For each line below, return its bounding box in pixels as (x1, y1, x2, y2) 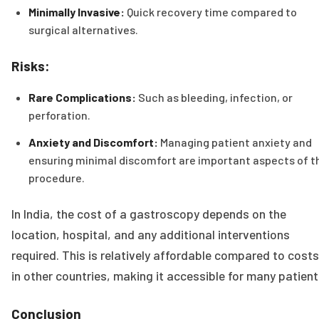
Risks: (11, 58, 50, 75)
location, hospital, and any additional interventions (11, 226, 290, 242)
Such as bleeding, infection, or (136, 90, 293, 105)
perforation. (28, 108, 90, 122)
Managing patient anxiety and (158, 135, 312, 149)
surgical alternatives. (28, 23, 138, 37)
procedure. (28, 170, 85, 184)
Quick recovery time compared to (125, 5, 297, 19)
